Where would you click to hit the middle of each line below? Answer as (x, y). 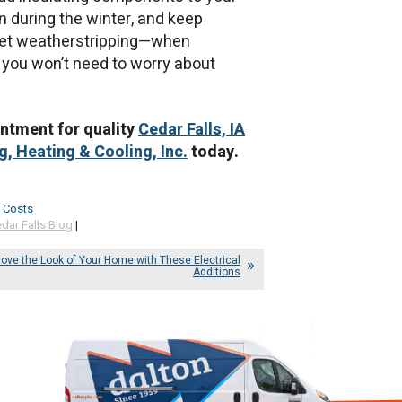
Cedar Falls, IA (192, 130)
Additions (217, 271)
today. (213, 153)
